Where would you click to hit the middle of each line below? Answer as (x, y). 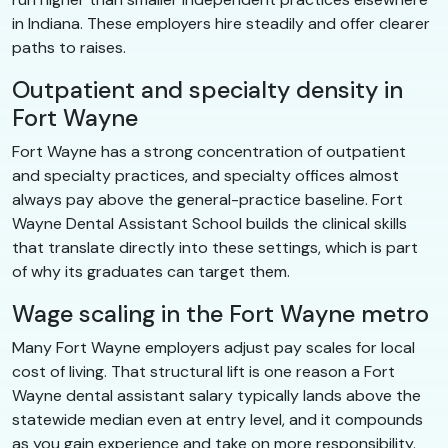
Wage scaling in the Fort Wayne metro (220, 313)
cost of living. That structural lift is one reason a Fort (203, 371)
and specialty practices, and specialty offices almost (205, 175)
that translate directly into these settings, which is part (215, 247)
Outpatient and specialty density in (207, 89)
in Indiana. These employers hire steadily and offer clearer (221, 23)
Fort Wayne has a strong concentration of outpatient (209, 151)
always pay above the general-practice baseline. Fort (207, 199)
